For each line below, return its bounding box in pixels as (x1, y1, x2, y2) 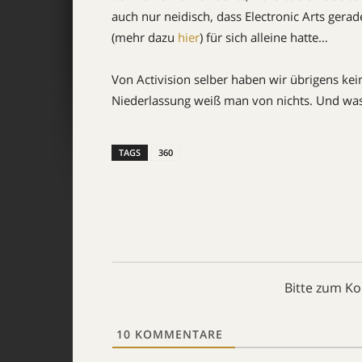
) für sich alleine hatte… (200, 29, 328, 45)
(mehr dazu (112, 29, 178, 45)
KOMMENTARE (131, 326, 223, 342)
